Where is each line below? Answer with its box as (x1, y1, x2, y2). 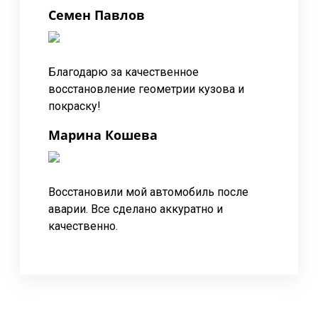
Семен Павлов (48, 6, 145, 23)
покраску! (48, 99, 101, 113)
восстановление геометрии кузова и (48, 82, 244, 96)
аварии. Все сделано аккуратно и (48, 202, 223, 216)
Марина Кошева (48, 126, 158, 143)
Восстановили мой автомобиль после (48, 185, 248, 199)
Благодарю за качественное (48, 65, 199, 79)
